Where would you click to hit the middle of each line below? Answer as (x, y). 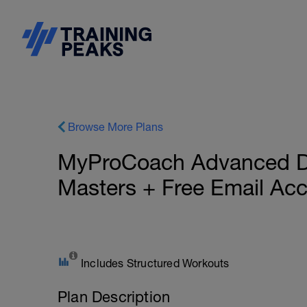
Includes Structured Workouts (155, 263)
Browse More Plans (115, 127)
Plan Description (114, 297)
